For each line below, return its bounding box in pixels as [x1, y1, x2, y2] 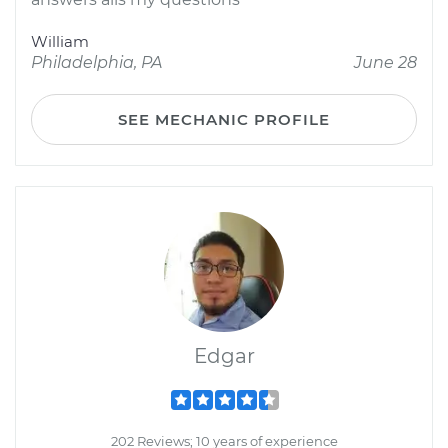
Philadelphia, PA [31, 53, 162, 72]
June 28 [354, 53, 417, 72]
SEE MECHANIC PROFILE [118, 110, 330, 129]
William [31, 32, 89, 51]
